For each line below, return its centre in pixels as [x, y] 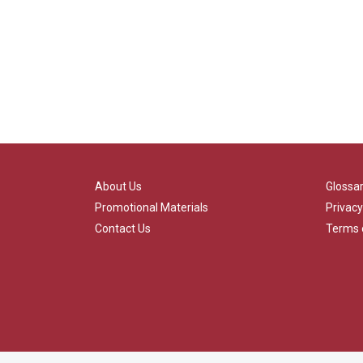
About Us [118, 186]
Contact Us [123, 228]
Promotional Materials [152, 207]
